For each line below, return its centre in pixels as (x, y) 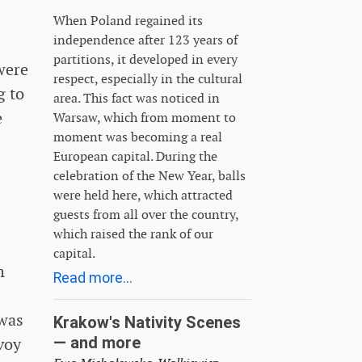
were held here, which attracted (143, 195)
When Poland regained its (128, 20)
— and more (97, 342)
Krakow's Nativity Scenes (147, 322)
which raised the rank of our (133, 234)
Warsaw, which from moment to (145, 117)
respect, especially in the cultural (148, 78)
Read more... (93, 278)
